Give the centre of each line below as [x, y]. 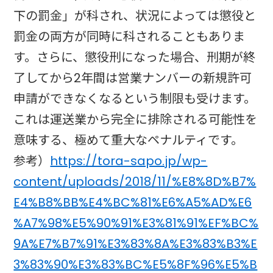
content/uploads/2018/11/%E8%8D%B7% [135, 181]
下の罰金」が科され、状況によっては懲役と [135, 16]
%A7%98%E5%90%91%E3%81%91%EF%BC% [136, 223]
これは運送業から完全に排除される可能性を [136, 119]
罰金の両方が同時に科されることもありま [129, 36]
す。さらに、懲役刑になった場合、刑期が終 [135, 57]
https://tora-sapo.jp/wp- [129, 161]
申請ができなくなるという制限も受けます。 [135, 98]
